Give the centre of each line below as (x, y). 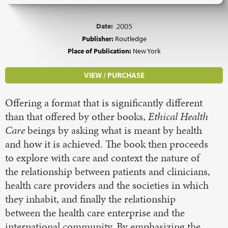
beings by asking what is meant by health (113, 131)
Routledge (131, 39)
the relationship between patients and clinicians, (108, 172)
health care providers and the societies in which (107, 186)
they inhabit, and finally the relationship (90, 199)
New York (147, 51)
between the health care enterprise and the (95, 213)
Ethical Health (178, 117)
